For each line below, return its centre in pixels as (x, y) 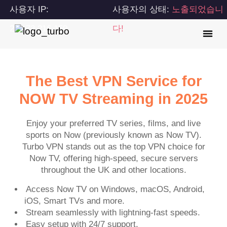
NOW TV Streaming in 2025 (113, 99)
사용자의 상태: (142, 9)
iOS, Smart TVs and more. (74, 201)
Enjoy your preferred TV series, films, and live (113, 124)
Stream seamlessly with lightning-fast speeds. (113, 212)
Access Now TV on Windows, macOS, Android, (116, 189)
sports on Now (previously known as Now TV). (113, 135)
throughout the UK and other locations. (113, 170)
